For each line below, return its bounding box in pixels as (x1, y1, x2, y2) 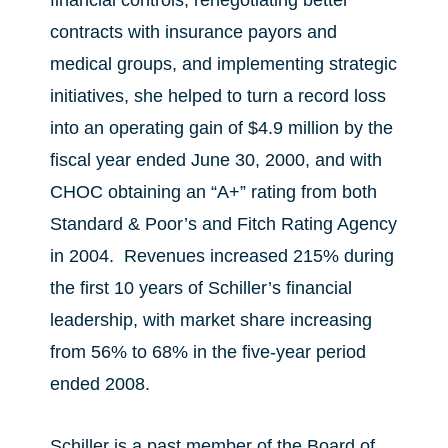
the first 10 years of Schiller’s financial (50, 278, 352, 298)
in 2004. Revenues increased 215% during (50, 246, 394, 266)
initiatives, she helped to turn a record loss (50, 86, 386, 106)
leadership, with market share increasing (50, 310, 372, 330)
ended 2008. (50, 374, 150, 394)
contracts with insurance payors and (50, 22, 337, 42)
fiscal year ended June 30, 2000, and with (50, 150, 382, 170)
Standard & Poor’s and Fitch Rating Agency (50, 214, 397, 234)
